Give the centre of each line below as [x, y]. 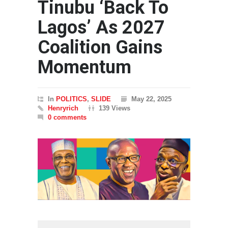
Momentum [84, 67]
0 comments [67, 117]
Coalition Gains [100, 47]
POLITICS [72, 99]
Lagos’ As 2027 [101, 27]
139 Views [115, 108]
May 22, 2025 [151, 99]
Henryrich [63, 108]
